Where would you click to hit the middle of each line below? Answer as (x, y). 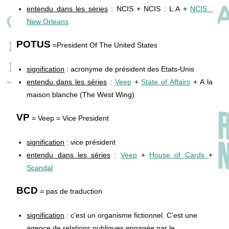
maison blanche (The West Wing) (81, 94)
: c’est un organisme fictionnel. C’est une (131, 215)
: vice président (90, 142)
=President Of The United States (104, 45)
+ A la (201, 82)
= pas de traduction (70, 191)
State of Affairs (166, 82)
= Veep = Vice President (70, 118)
